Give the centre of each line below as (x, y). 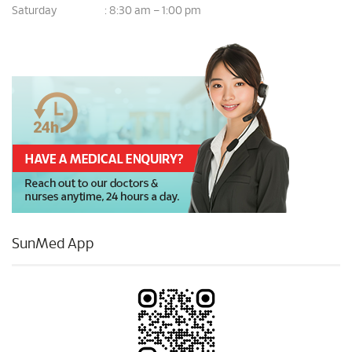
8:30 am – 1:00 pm (155, 11)
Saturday (34, 11)
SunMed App (53, 245)
